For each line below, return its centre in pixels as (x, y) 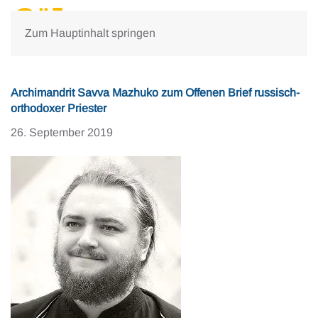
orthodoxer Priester (59, 108)
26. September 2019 (62, 132)
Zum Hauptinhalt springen (90, 33)
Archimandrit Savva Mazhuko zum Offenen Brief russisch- (155, 93)
